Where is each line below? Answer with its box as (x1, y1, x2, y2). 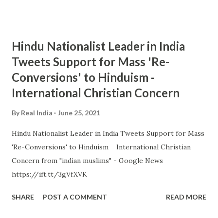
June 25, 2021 (58, 109, 100, 117)
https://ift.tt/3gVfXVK (12, 170, 87, 179)
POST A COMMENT (43, 193, 107, 201)
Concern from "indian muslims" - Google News (12, 156, 163, 165)
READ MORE (166, 193, 206, 201)
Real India (21, 109, 53, 117)
